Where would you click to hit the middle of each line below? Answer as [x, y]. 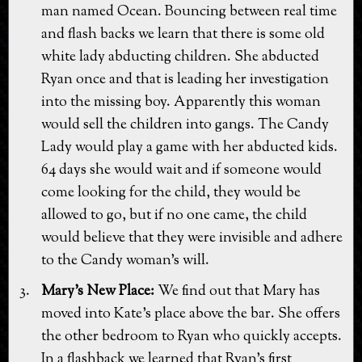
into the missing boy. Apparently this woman [181, 102]
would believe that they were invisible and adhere [192, 238]
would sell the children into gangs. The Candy [185, 125]
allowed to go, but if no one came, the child [174, 215]
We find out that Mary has [237, 291]
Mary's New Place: [98, 291]
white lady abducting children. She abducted [180, 57]
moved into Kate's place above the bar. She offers [191, 314]
